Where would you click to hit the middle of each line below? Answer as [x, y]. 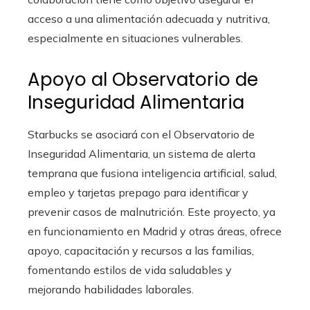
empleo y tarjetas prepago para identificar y [138, 192]
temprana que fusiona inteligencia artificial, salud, [152, 173]
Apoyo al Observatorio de [143, 80]
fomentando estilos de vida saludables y [130, 270]
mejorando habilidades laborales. [111, 289]
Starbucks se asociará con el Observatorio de [141, 134]
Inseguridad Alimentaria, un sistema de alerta [142, 154]
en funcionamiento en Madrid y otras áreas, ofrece [155, 231]
